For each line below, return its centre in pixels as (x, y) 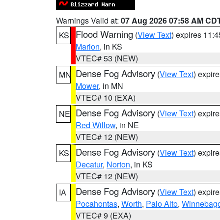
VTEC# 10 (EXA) (106, 97)
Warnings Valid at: (88, 20)
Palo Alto (162, 204)
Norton (118, 164)
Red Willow (96, 125)
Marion (88, 46)
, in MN (111, 86)
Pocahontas (96, 204)
